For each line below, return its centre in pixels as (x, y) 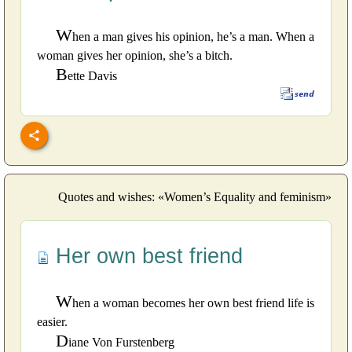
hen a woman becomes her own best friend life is (193, 303)
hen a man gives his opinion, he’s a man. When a (193, 36)
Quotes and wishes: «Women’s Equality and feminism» (195, 197)
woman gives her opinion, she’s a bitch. (135, 55)
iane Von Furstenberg (121, 343)
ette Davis (92, 75)
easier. (52, 322)
